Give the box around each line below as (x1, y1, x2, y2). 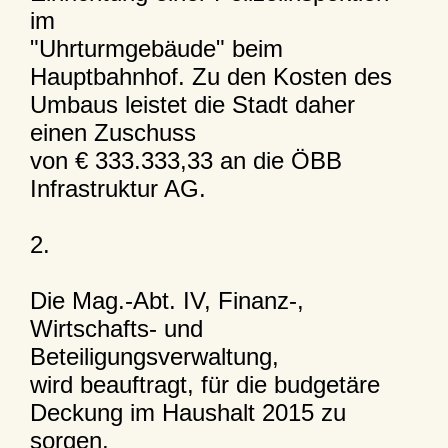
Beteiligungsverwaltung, (29, 342, 279, 370)
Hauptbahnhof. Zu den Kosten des (29, 62, 392, 90)
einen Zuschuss (29, 118, 196, 146)
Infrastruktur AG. (29, 174, 206, 202)
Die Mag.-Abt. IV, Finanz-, (29, 286, 304, 314)
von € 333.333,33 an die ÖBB (29, 146, 342, 174)
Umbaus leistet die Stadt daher (29, 90, 355, 118)
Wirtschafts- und (29, 314, 203, 342)
